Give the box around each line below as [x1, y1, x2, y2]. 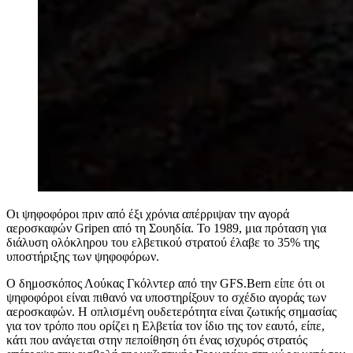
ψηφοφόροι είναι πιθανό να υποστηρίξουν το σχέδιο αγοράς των [6, 290, 326, 304]
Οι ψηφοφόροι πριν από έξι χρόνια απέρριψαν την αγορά [6, 206, 289, 221]
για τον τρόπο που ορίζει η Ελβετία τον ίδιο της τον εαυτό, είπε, [6, 318, 325, 333]
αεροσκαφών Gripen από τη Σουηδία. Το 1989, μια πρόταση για [6, 221, 326, 235]
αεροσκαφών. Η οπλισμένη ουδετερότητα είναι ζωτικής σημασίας [6, 304, 336, 318]
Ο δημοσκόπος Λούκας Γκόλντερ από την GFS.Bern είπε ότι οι [6, 276, 325, 290]
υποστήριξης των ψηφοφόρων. [6, 249, 159, 263]
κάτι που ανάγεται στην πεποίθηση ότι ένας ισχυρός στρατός [6, 333, 307, 347]
